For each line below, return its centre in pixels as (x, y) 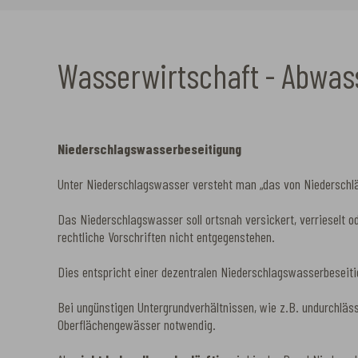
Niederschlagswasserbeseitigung (149, 148)
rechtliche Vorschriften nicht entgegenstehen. (166, 236)
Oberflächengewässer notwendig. (137, 324)
